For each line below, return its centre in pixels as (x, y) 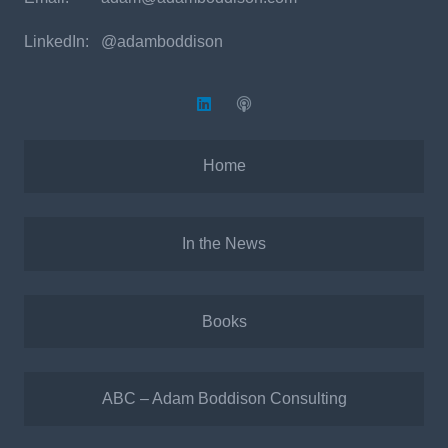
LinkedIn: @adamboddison (123, 42)
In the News (224, 244)
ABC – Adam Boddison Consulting (224, 399)
